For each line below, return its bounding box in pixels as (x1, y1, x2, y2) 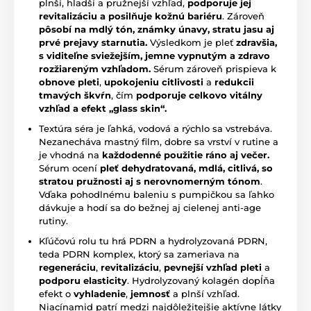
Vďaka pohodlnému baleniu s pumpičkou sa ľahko (39, 188, 274, 200)
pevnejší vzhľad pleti (164, 261, 262, 273)
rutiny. (39, 215, 68, 226)
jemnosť (131, 287, 170, 299)
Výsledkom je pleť (147, 36, 236, 48)
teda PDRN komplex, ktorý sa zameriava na (39, 248, 239, 260)
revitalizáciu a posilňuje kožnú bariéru (39, 10, 222, 22)
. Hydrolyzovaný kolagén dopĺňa (127, 274, 275, 286)
